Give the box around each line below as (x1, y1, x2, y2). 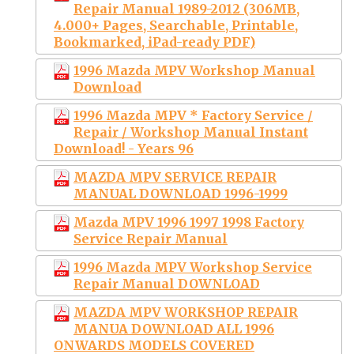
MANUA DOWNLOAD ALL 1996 (73, 320, 274, 337)
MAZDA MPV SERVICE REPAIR (73, 168, 277, 185)
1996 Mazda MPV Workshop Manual (73, 62, 315, 78)
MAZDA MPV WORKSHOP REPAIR (73, 303, 298, 320)
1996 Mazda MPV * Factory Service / (73, 107, 313, 123)
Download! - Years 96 (54, 140, 194, 156)
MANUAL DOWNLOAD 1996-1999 (73, 185, 288, 201)
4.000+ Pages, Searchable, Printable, (54, 17, 298, 33)
